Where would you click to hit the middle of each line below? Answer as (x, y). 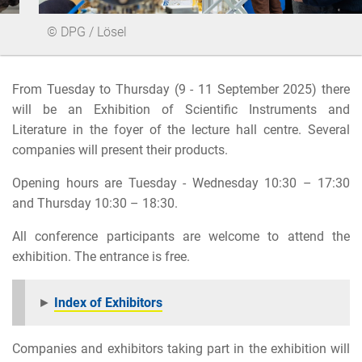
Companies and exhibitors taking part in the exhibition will (181, 348)
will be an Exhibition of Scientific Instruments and (181, 109)
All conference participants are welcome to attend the (181, 236)
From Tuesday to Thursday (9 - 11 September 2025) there (181, 89)
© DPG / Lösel (87, 32)
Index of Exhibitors (108, 302)
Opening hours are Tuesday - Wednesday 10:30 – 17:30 (181, 183)
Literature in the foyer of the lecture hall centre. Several (181, 129)
